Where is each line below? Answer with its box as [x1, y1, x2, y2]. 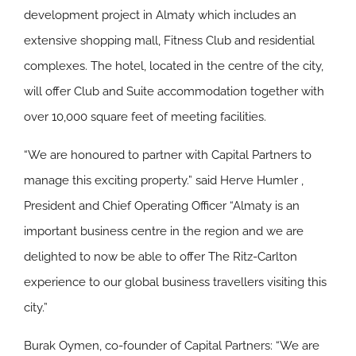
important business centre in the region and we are [24, 224, 304, 238]
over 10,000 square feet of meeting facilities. [24, 110, 266, 124]
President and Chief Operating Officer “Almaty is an [24, 199, 300, 213]
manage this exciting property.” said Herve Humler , [24, 173, 304, 188]
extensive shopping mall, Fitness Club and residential [24, 33, 315, 48]
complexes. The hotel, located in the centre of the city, [24, 59, 323, 73]
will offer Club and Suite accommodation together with [24, 84, 324, 99]
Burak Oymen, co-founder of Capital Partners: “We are [24, 339, 319, 353]
